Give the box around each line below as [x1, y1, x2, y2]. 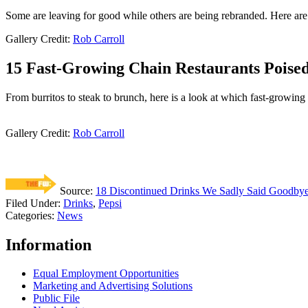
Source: [57, 184, 96, 197]
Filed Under [5, 197, 58, 209]
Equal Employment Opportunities [33, 267, 179, 280]
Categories [5, 209, 52, 221]
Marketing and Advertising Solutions [33, 280, 192, 292]
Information [5, 235, 91, 254]
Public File [33, 292, 80, 305]
